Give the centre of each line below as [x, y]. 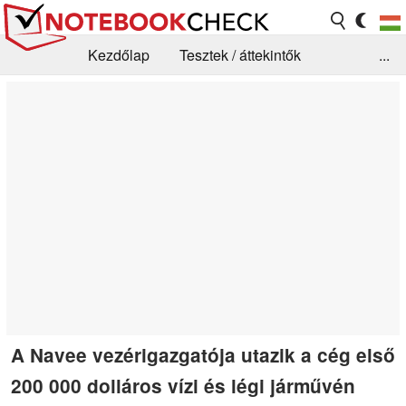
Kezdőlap [119, 55]
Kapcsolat [134, 135]
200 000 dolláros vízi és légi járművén [183, 385]
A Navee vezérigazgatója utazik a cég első [203, 354]
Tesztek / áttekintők [240, 55]
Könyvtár [43, 135]
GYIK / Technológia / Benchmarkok [190, 95]
